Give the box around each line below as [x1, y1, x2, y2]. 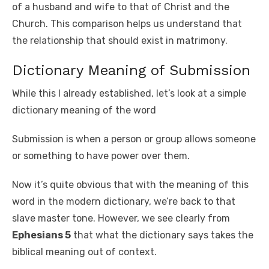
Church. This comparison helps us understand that [12, 17, 242, 29]
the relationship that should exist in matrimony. [12, 34, 228, 46]
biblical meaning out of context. [12, 246, 157, 258]
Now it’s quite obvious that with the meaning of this [12, 178, 249, 190]
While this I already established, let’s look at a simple [12, 87, 246, 99]
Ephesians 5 [12, 229, 71, 241]
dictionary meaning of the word [12, 104, 156, 116]
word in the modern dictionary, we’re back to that [12, 195, 235, 207]
